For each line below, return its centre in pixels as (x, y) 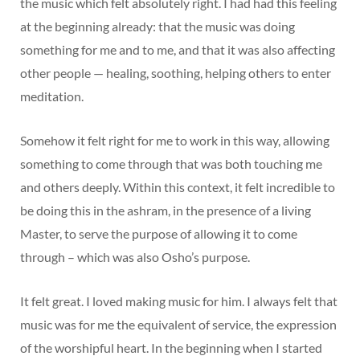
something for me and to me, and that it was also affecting (178, 50)
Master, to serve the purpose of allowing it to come (159, 234)
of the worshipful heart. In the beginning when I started (171, 348)
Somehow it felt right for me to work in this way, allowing (175, 141)
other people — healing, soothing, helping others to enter (176, 73)
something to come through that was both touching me (171, 164)
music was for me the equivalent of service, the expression (178, 325)
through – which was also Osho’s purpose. (135, 257)
